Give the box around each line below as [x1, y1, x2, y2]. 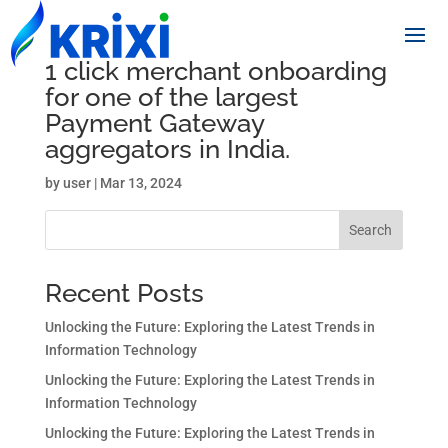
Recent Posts [44, 278, 204, 308]
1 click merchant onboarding [44, 56, 387, 86]
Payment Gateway [44, 108, 264, 138]
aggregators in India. [44, 134, 290, 164]
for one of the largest [44, 82, 298, 112]
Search [349, 222, 393, 238]
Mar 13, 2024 [99, 175, 182, 191]
